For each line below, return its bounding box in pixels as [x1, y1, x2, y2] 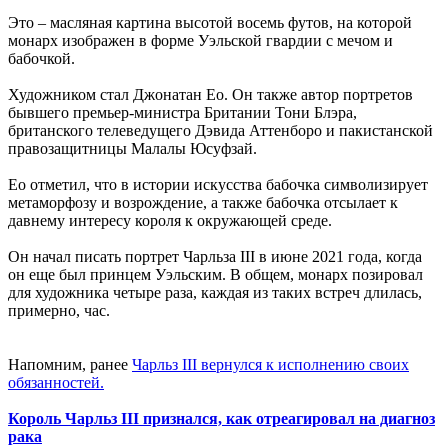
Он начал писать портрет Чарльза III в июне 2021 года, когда [8, 247, 422, 265]
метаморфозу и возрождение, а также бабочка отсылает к [8, 193, 398, 211]
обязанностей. [8, 373, 104, 391]
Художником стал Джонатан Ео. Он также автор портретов [8, 85, 413, 103]
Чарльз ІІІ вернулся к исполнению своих [132, 355, 409, 373]
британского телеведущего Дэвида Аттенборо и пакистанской [8, 121, 433, 139]
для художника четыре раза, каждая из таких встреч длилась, [8, 283, 422, 301]
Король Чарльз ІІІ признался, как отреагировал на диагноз [8, 409, 435, 427]
